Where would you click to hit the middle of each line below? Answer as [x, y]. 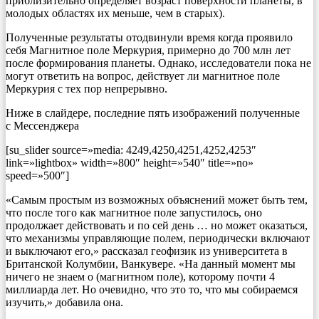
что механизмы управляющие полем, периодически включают [158, 238]
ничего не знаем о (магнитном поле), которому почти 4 [140, 276]
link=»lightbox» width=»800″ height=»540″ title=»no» [130, 162]
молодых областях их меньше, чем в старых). [115, 13]
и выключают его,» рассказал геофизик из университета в [147, 251]
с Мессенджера [42, 125]
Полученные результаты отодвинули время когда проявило [149, 37]
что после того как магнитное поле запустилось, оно [134, 212]
